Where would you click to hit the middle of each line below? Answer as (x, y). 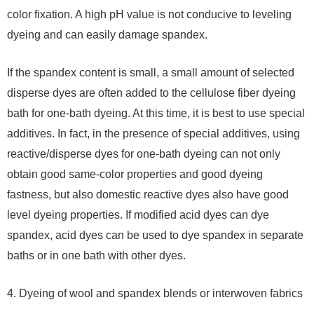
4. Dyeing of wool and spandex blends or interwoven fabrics (155, 294)
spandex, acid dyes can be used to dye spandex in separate (155, 235)
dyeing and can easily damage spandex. (107, 35)
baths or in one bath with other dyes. (96, 256)
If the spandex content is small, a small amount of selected (151, 73)
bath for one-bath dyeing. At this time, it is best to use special (156, 114)
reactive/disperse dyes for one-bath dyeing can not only (144, 154)
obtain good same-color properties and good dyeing (135, 175)
